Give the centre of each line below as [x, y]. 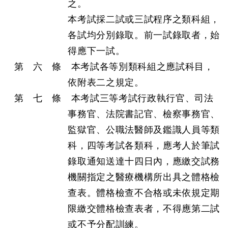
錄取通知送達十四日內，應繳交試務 [144, 161]
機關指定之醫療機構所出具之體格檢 [144, 177]
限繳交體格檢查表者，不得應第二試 [144, 209]
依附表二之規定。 [106, 82]
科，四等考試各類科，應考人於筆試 [144, 146]
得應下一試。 [96, 51]
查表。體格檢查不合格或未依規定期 [144, 193]
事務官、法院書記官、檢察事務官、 [144, 114]
